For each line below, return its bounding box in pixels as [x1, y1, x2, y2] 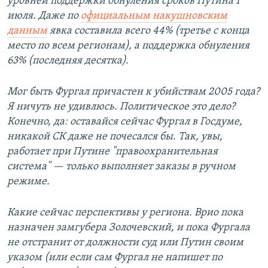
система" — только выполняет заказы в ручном [7, 161, 236, 173]
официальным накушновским [81, 10, 227, 22]
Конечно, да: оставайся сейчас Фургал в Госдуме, [7, 116, 242, 128]
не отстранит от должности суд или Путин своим [7, 237, 243, 249]
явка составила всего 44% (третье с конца [47, 25, 249, 37]
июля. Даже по [7, 10, 81, 22]
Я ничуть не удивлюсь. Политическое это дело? [7, 101, 235, 113]
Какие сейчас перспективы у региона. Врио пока [7, 207, 243, 219]
